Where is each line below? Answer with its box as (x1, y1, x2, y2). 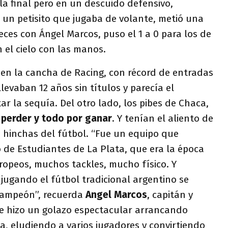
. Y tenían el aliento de (112, 112, 213, 124)
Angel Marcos (85, 188, 147, 201)
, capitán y (147, 188, 193, 201)
